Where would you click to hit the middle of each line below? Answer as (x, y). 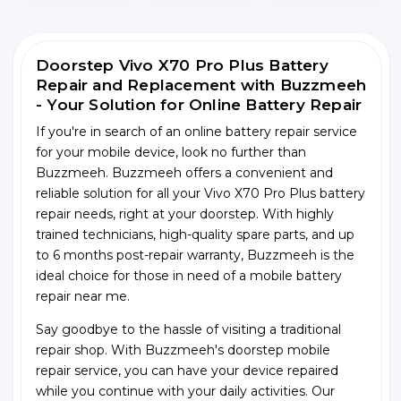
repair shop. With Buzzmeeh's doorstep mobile (183, 350)
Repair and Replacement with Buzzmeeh (201, 85)
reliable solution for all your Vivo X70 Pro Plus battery (200, 193)
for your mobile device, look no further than (171, 152)
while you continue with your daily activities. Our (185, 391)
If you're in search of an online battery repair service (196, 131)
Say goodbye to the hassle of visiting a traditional (188, 329)
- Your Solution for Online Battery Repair (199, 104)
